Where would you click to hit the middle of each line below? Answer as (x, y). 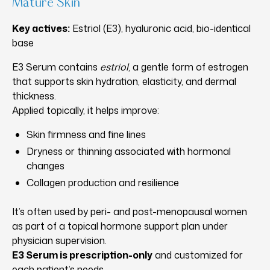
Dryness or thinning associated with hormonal (129, 152)
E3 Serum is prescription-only (82, 255)
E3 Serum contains (56, 67)
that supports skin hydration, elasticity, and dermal (124, 82)
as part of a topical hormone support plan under (120, 226)
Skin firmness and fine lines (86, 135)
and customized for (198, 255)
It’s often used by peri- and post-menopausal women (130, 212)
